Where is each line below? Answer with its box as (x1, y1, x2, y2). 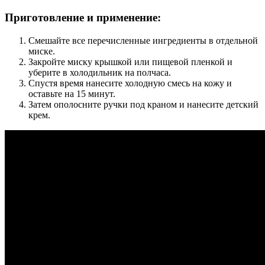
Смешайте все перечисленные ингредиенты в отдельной (28, 35, 258, 46)
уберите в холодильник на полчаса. (28, 67, 171, 77)
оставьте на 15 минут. (28, 88, 115, 99)
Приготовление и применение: (5, 11, 161, 24)
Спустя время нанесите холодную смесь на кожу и (28, 77, 232, 88)
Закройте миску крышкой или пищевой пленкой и (28, 56, 232, 67)
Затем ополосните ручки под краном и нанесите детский (28, 99, 258, 109)
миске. (28, 46, 55, 56)
